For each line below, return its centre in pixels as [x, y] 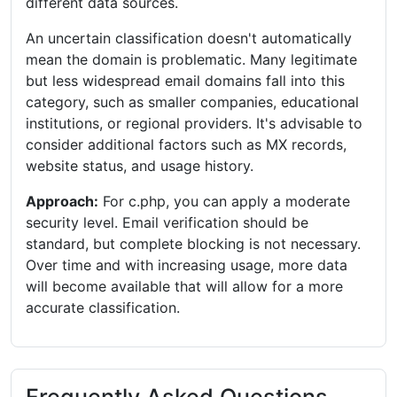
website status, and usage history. [140, 165]
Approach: [62, 201]
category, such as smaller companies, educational [192, 101]
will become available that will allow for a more [184, 286]
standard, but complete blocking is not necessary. [193, 243]
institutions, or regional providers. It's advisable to [194, 123]
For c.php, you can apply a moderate [224, 201]
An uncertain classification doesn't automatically [189, 38]
